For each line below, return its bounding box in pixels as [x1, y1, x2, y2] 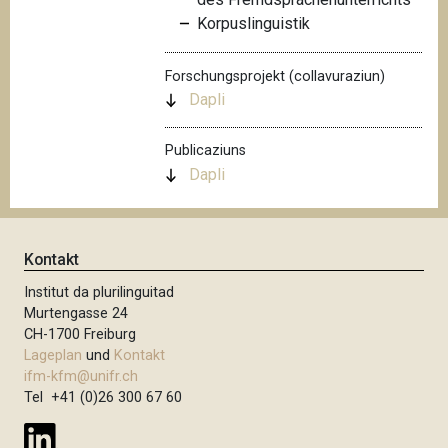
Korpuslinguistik [196, 14, 310, 34]
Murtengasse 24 [24, 305, 129, 323]
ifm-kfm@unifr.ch [24, 368, 139, 386]
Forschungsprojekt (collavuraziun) [164, 67, 385, 85]
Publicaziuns [164, 142, 246, 160]
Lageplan [24, 347, 83, 365]
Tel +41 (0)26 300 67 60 [24, 389, 183, 407]
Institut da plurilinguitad [24, 284, 175, 302]
